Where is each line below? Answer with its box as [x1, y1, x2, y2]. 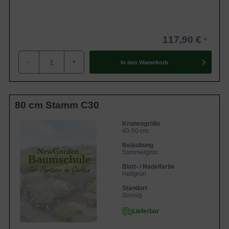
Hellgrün [122, 170, 146, 177]
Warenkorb [139, 59, 168, 65]
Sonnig [122, 192, 142, 199]
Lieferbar [132, 208, 159, 215]
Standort [122, 185, 147, 192]
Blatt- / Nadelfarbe [122, 163, 175, 170]
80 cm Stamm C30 [15, 100, 99, 110]
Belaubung [122, 142, 153, 149]
